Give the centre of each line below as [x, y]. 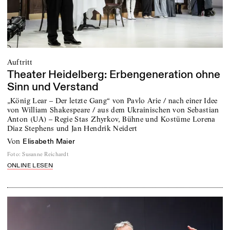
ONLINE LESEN [30, 166]
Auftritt [20, 62]
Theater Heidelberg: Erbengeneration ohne [113, 75]
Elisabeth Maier [49, 141]
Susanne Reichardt [45, 155]
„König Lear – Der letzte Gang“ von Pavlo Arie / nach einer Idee [112, 100]
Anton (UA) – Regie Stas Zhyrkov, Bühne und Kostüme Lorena [111, 119]
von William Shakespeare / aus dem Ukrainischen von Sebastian [113, 110]
